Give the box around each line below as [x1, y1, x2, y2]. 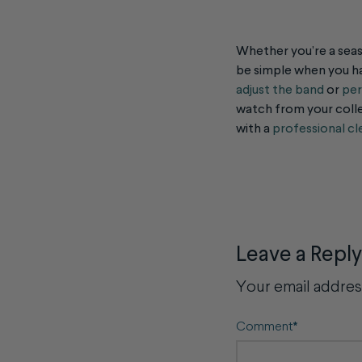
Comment [236, 320, 296, 334]
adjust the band [236, 83, 324, 97]
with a [236, 122, 272, 136]
